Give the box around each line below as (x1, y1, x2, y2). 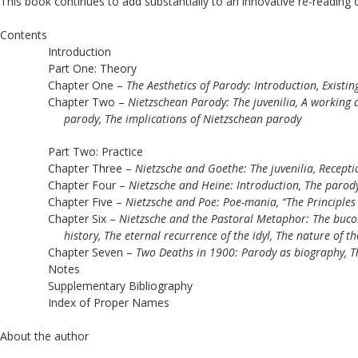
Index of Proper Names (48, 295, 173, 311)
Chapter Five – (48, 194, 125, 210)
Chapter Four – (48, 177, 129, 193)
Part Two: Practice (48, 144, 143, 160)
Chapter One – (48, 77, 126, 93)
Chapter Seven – (48, 245, 136, 261)
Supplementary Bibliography (48, 278, 193, 294)
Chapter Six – (48, 211, 119, 227)
